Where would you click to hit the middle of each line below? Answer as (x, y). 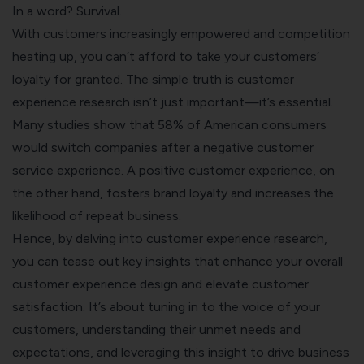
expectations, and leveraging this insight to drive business (181, 352)
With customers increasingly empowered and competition (181, 33)
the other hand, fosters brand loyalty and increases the (173, 193)
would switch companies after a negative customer (163, 147)
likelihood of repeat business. (97, 215)
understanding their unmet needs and (190, 329)
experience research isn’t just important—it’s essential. (173, 102)
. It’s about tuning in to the (162, 306)
